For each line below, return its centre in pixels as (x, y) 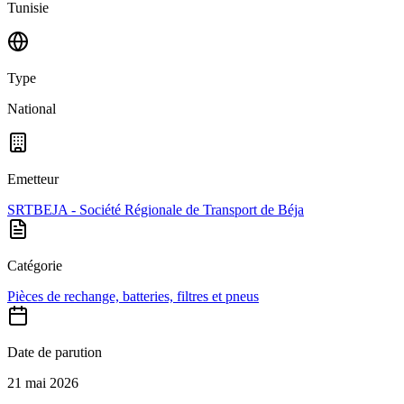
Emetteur (33, 179)
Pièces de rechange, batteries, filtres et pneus (133, 296)
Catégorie (35, 266)
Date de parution (55, 352)
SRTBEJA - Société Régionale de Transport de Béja (156, 210)
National (32, 109)
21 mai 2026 (43, 383)
